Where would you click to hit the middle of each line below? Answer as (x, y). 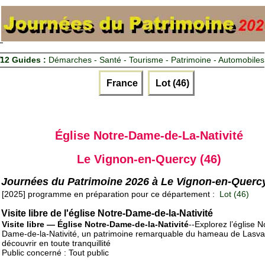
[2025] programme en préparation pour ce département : (109, 194)
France (121, 83)
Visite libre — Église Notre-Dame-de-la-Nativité (95, 224)
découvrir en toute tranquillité (56, 243)
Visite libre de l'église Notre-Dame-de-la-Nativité (107, 214)
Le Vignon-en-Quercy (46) (149, 159)
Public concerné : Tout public (55, 253)
